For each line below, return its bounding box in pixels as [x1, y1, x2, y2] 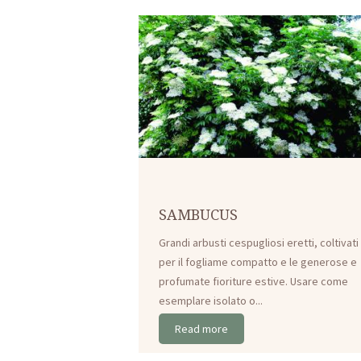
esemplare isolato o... [159, 293, 263, 308]
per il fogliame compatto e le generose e [159, 254, 358, 269]
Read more [175, 322, 229, 337]
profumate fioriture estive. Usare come [159, 273, 349, 288]
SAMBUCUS [159, 204, 239, 224]
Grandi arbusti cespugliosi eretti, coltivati [159, 234, 359, 250]
